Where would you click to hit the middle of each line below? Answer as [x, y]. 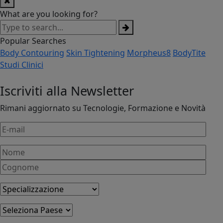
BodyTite [189, 53]
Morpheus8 [149, 53]
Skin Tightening [96, 53]
